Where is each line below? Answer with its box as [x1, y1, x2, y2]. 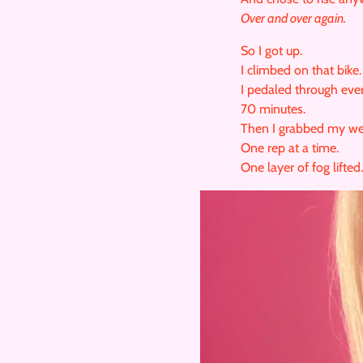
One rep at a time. [241, 139, 339, 156]
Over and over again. [241, 10, 346, 26]
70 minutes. [241, 100, 305, 117]
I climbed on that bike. [241, 62, 361, 78]
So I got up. [241, 42, 302, 58]
